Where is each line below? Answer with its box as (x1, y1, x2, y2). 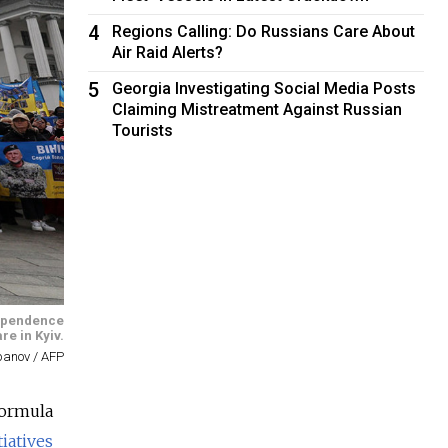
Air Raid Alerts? (112, 42, 224, 62)
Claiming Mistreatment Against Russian (112, 99, 403, 119)
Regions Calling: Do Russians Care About (112, 21, 416, 41)
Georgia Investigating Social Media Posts (112, 78, 417, 98)
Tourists (112, 120, 174, 140)
